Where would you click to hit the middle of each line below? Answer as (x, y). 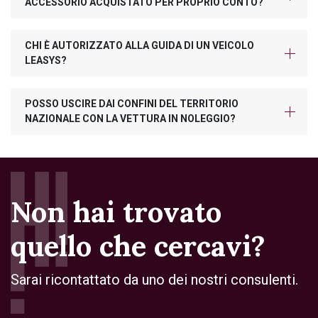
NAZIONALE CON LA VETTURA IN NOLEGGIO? (130, 119)
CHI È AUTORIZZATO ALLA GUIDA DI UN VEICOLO (139, 45)
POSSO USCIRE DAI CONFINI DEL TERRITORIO (132, 104)
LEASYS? (46, 60)
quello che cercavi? (138, 246)
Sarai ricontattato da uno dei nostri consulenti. (154, 279)
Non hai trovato (116, 212)
